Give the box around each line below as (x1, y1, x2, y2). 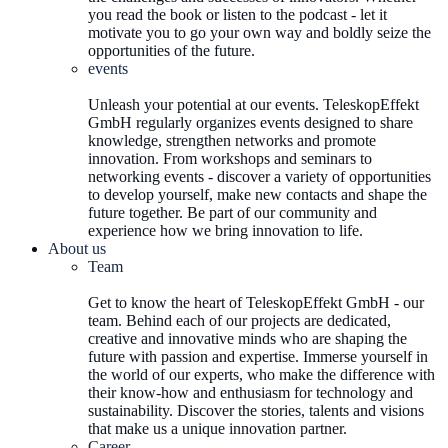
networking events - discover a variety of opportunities (88, 168, 431, 185)
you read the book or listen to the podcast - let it (88, 6, 387, 23)
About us (48, 240, 106, 257)
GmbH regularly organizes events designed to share (88, 114, 413, 131)
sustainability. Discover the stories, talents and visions (88, 402, 424, 419)
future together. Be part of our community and (88, 204, 377, 221)
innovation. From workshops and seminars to (88, 150, 372, 167)
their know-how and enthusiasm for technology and (88, 384, 413, 401)
